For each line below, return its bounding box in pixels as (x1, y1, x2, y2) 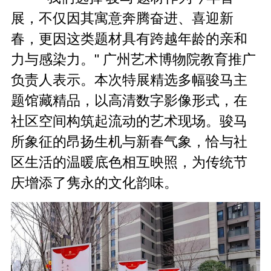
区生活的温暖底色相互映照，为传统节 (11, 154, 248, 170)
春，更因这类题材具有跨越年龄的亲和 (11, 30, 248, 47)
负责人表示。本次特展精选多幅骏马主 (11, 71, 248, 88)
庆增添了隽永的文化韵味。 (11, 174, 178, 191)
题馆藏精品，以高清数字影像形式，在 (11, 92, 248, 108)
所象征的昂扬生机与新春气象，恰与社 (11, 133, 248, 149)
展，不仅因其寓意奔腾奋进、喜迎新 (11, 10, 234, 26)
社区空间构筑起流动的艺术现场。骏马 (11, 113, 248, 129)
